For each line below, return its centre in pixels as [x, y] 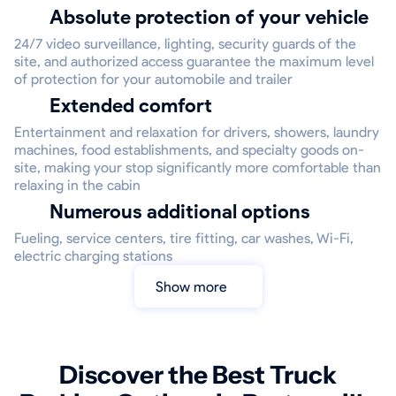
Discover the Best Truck [198, 375]
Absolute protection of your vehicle [216, 18]
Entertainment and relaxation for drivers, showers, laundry [197, 133]
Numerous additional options [187, 212]
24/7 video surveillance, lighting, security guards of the [185, 44]
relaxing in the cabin [77, 186]
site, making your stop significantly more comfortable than [198, 168]
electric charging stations [93, 256]
